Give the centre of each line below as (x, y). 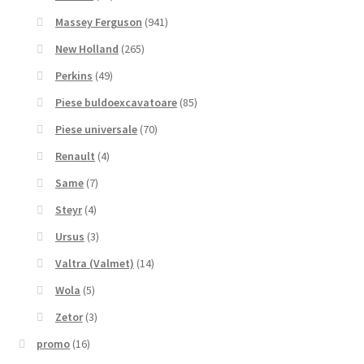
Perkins (74, 76)
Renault (75, 156)
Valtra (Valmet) (94, 264)
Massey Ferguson (98, 22)
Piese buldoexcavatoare (116, 103)
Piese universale (96, 130)
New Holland (87, 49)
